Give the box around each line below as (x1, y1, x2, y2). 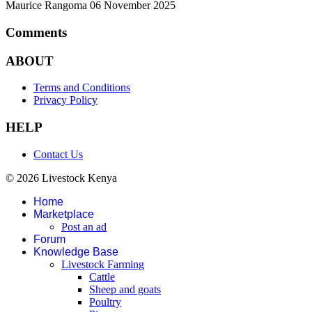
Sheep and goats (89, 283, 161, 295)
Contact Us (33, 148, 83, 160)
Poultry (89, 295, 121, 308)
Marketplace (33, 208, 94, 220)
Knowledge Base (33, 245, 118, 258)
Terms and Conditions (33, 81, 130, 94)
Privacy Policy (33, 94, 97, 107)
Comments (6, 24, 67, 40)
